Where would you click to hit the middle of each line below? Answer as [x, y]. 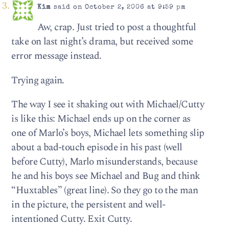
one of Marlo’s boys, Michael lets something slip [108, 133]
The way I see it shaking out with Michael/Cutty [108, 104]
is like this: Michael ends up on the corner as [101, 119]
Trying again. [38, 80]
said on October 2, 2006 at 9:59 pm [118, 8]
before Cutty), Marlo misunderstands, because [105, 162]
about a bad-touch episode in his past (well [97, 147]
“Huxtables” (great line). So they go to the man [105, 190]
